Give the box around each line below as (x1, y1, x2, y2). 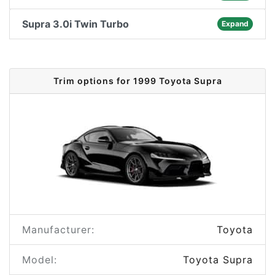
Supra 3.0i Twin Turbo (22, 18, 129, 30)
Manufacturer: (22, 223, 95, 236)
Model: (22, 254, 57, 266)
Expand (221, 19, 249, 28)
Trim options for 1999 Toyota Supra (53, 76, 222, 86)
